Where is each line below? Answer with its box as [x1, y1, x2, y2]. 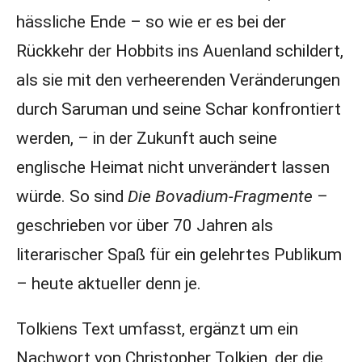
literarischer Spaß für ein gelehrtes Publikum [15, 245, 342, 264]
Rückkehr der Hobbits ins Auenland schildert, [15, 41, 343, 61]
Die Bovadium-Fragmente [127, 187, 317, 206]
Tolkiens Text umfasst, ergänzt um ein [15, 319, 298, 339]
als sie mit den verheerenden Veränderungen [15, 70, 340, 90]
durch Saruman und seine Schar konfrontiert [15, 99, 341, 119]
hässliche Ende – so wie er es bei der [15, 12, 286, 32]
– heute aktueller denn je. [15, 274, 201, 293]
